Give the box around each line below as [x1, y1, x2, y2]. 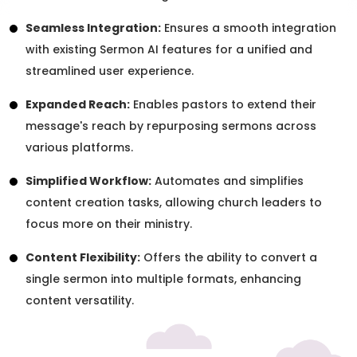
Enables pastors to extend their [130, 96, 316, 112]
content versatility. [25, 292, 134, 308]
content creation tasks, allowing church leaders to [25, 194, 322, 210]
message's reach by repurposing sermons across [25, 117, 316, 134]
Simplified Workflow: [25, 172, 151, 189]
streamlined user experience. [25, 62, 194, 79]
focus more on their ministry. [25, 215, 192, 232]
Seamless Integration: [25, 19, 161, 36]
